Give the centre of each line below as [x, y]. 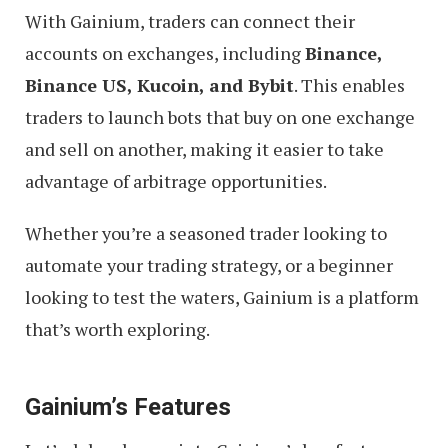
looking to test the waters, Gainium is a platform [222, 297]
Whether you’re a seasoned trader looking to [206, 233]
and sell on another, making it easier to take [204, 149]
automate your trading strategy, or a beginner [209, 265]
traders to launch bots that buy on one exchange [220, 117]
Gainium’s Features [128, 407]
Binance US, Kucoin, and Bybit [159, 85]
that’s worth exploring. [117, 329]
